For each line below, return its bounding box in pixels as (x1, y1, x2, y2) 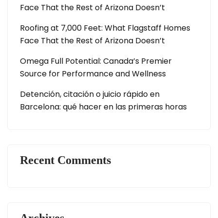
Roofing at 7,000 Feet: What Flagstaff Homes (20, 22, 190, 34)
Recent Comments (20, 154, 111, 166)
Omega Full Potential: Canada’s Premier (20, 55, 172, 67)
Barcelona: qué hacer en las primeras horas (20, 101, 187, 112)
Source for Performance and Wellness (20, 68, 166, 79)
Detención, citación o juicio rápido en (20, 89, 160, 100)
